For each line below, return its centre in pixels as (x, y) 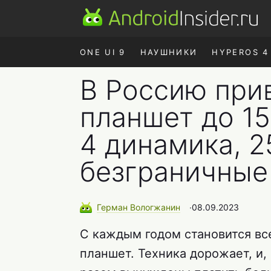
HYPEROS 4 (240, 52)
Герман (113, 207)
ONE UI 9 (103, 52)
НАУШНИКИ (169, 52)
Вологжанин (155, 207)
